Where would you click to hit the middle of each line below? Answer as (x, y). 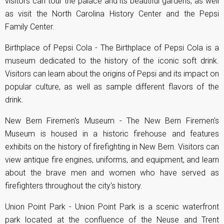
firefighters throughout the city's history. (74, 185)
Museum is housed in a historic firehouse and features (112, 133)
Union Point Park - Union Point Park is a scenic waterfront (112, 206)
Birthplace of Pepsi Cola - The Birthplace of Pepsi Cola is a (112, 47)
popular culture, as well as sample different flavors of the (112, 86)
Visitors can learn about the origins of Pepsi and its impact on (112, 73)
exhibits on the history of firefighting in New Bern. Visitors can (112, 146)
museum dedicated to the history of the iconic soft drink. (112, 60)
